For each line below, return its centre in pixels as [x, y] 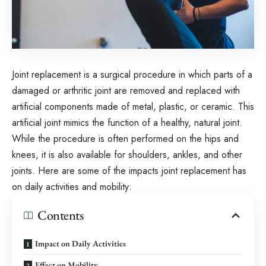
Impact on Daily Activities [80, 243]
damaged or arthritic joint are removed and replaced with [126, 90]
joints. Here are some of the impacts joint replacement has [129, 170]
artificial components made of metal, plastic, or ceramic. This [133, 106]
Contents [61, 215]
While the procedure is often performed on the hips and [125, 138]
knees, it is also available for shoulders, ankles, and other [127, 154]
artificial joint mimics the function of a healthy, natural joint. [127, 122]
